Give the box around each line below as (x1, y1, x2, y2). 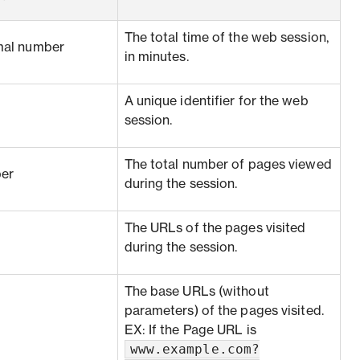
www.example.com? (129, 342, 260, 357)
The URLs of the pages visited (124, 222, 306, 235)
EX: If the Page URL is (124, 324, 256, 337)
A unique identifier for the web (124, 95, 309, 108)
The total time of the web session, (124, 31, 329, 44)
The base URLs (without (124, 285, 269, 298)
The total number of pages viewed (124, 158, 332, 171)
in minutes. (124, 51, 189, 63)
